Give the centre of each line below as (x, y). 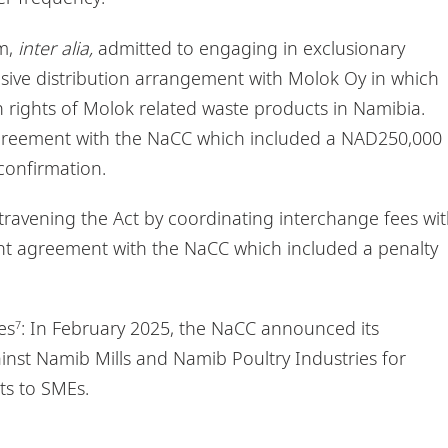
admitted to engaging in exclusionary (248, 47)
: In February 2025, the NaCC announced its (199, 327)
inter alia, (55, 47)
